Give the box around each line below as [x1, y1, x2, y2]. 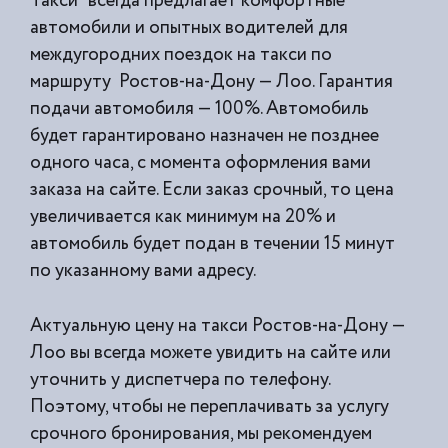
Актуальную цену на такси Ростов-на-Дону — [30, 312, 405, 339]
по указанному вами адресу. [30, 257, 256, 284]
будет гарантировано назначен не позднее [30, 122, 379, 149]
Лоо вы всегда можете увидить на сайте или [30, 339, 395, 366]
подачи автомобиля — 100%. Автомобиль [30, 95, 369, 122]
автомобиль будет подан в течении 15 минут [30, 230, 395, 257]
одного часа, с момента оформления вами [30, 149, 371, 176]
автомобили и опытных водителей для [30, 14, 348, 41]
